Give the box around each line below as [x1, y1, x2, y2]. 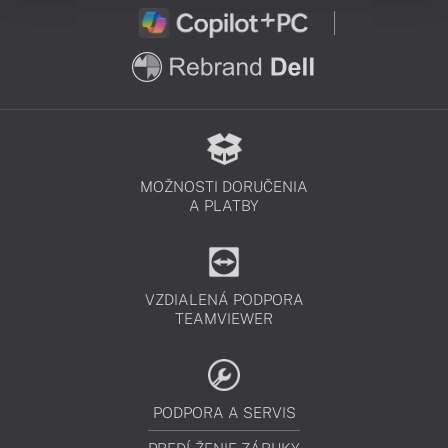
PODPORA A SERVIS [152, 404, 296, 422]
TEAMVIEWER [175, 310, 273, 328]
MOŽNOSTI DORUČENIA [140, 178, 308, 196]
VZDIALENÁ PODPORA [144, 291, 304, 309]
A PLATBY [189, 197, 259, 215]
